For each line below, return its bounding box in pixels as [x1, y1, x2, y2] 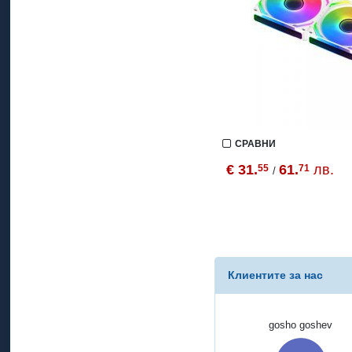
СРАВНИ [235, 138, 277, 149]
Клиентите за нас [228, 269, 324, 281]
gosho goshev [269, 319, 333, 332]
